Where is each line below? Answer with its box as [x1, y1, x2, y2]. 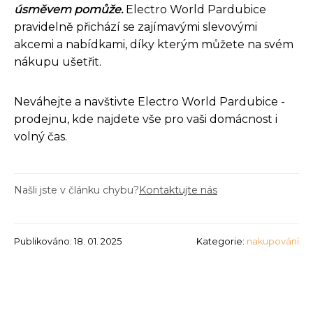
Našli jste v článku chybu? [14, 183, 139, 196]
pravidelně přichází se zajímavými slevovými [14, 20, 257, 34]
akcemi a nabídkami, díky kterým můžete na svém [14, 37, 293, 51]
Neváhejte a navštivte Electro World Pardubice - [14, 94, 285, 108]
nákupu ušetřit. [14, 54, 101, 68]
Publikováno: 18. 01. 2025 [14, 235, 122, 247]
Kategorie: [196, 235, 247, 247]
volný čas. [14, 129, 67, 143]
